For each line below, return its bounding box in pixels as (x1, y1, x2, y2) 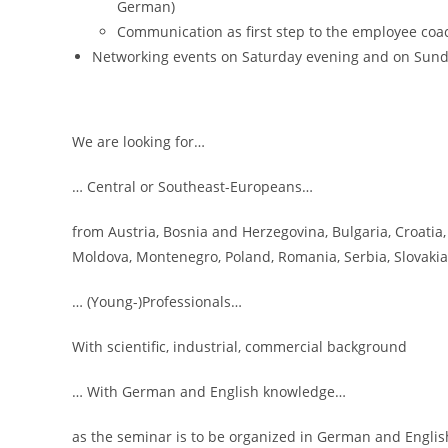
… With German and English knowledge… (72, 382, 346, 401)
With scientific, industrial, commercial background (72, 337, 407, 356)
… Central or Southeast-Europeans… (72, 177, 313, 196)
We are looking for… (72, 132, 205, 151)
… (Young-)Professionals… (72, 292, 242, 311)
